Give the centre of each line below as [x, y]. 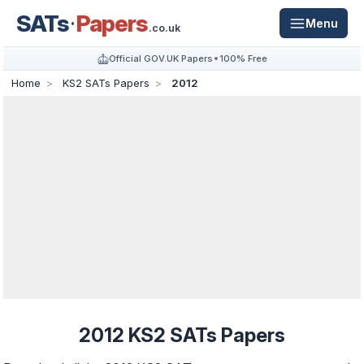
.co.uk [165, 28]
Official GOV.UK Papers [160, 58]
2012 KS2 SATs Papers [182, 335]
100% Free [243, 58]
